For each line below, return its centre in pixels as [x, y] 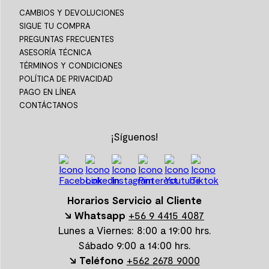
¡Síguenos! [134, 136]
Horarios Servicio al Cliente [134, 200]
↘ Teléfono [96, 260]
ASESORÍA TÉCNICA [55, 52]
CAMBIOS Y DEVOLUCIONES [72, 13]
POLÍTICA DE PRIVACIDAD [66, 79]
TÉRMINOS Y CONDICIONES [71, 65]
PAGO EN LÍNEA [47, 92]
